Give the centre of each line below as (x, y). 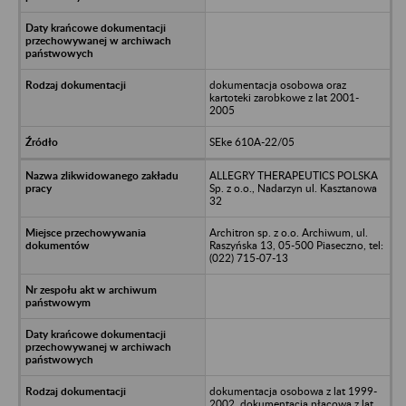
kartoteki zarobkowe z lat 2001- (284, 97)
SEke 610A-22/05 (251, 141)
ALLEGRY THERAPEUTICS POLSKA (293, 175)
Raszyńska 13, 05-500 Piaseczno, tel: (296, 245)
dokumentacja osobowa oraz (277, 84)
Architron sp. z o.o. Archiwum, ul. (288, 232)
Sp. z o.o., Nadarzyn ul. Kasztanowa (293, 188)
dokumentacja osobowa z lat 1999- (293, 391)
